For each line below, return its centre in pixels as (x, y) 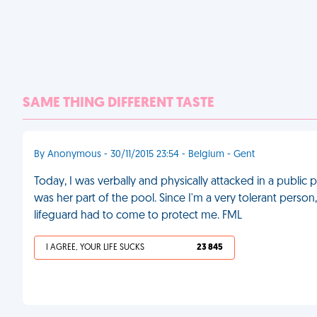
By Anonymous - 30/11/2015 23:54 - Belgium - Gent (144, 155)
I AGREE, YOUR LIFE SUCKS (95, 248)
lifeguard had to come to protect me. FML (138, 216)
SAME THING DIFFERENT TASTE (119, 103)
